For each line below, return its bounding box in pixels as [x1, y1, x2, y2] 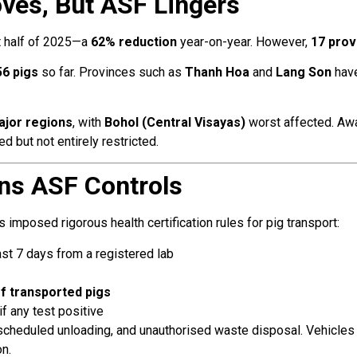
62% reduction [91, 34, 177, 50]
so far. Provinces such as [38, 65, 185, 80]
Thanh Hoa [185, 65, 249, 80]
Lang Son [276, 65, 331, 80]
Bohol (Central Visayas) [104, 114, 245, 130]
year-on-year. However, [177, 34, 311, 50]
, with [73, 114, 104, 130]
